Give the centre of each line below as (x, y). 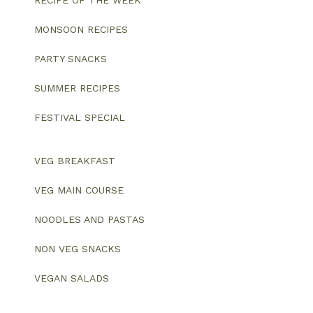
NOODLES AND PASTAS (89, 219)
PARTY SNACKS (71, 58)
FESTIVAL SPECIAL (80, 117)
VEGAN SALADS (72, 278)
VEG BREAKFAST (75, 160)
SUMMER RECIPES (77, 88)
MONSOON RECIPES (81, 29)
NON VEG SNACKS (78, 248)
